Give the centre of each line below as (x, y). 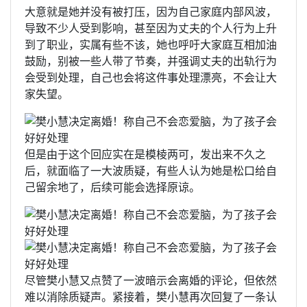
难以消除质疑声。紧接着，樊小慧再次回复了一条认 (151, 297)
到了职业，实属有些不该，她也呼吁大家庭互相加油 (151, 45)
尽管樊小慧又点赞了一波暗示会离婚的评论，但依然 (151, 281)
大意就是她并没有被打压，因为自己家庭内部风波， (151, 12)
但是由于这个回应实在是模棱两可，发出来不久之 (145, 155)
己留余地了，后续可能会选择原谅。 (112, 187)
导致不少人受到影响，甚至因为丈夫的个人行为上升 (151, 28)
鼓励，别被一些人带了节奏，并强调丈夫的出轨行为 (151, 61)
